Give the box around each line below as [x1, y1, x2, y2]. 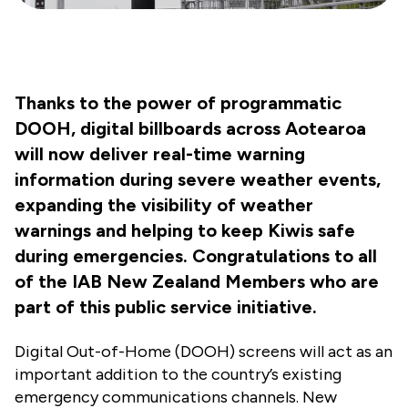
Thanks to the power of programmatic [15, 91, 342, 114]
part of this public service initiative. [15, 295, 317, 318]
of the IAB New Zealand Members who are [15, 270, 379, 292]
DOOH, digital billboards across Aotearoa [15, 117, 366, 139]
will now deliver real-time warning [15, 142, 305, 165]
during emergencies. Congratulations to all [15, 244, 377, 267]
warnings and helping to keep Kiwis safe [15, 219, 355, 241]
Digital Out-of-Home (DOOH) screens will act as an [15, 341, 393, 362]
